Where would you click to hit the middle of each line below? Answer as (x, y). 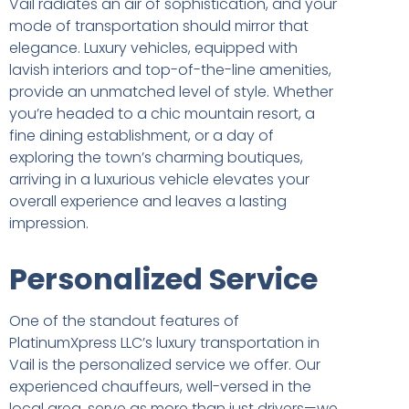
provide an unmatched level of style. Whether (171, 91)
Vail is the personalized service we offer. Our (165, 364)
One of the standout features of (124, 320)
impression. (49, 223)
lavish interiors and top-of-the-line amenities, (170, 69)
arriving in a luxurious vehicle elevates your (159, 179)
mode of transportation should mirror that (159, 26)
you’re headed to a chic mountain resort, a (162, 113)
